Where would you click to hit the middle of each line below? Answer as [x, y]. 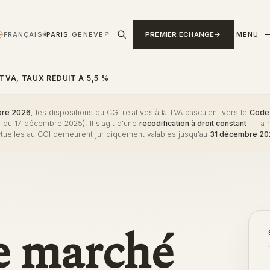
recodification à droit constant [193, 123]
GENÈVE [88, 34]
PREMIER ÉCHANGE [180, 34]
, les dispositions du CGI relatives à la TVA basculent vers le [140, 112]
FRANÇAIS [23, 34]
